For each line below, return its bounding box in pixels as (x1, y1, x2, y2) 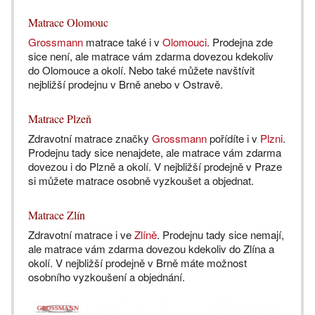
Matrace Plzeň (28, 111, 91, 127)
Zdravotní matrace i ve (28, 227, 134, 243)
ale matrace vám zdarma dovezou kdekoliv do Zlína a (28, 241, 274, 257)
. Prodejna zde (207, 34, 273, 50)
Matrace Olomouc (28, 15, 108, 30)
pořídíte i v (207, 131, 260, 146)
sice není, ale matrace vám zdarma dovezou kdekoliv (28, 49, 274, 64)
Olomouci (162, 34, 207, 50)
